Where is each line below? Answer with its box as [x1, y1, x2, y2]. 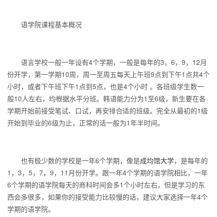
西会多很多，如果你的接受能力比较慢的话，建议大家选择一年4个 [7, 192, 208, 201]
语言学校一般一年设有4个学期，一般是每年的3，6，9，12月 [7, 57, 207, 67]
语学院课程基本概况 [7, 19, 82, 29]
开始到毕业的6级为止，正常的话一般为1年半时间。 [7, 118, 164, 127]
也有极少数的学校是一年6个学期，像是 [7, 155, 140, 165]
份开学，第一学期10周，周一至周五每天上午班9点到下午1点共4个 [7, 69, 210, 79]
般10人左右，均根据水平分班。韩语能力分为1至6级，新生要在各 [7, 93, 206, 103]
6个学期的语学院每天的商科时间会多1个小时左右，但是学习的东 [7, 180, 205, 189]
